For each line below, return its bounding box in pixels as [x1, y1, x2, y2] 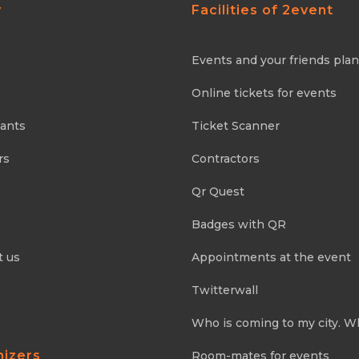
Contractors [192, 151, 260, 166]
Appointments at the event [192, 250, 351, 264]
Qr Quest [192, 184, 244, 199]
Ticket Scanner [192, 119, 280, 133]
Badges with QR [192, 217, 286, 232]
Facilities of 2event [192, 2, 333, 18]
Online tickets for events [192, 86, 337, 100]
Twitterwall [192, 283, 258, 297]
